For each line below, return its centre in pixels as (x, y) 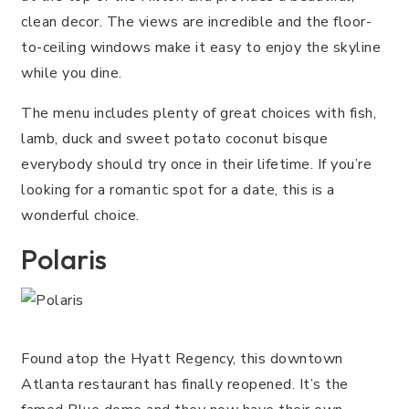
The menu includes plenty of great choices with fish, (199, 113)
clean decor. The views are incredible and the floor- (196, 21)
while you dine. (72, 73)
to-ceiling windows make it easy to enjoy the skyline (201, 47)
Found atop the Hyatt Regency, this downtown (182, 358)
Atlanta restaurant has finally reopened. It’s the (185, 384)
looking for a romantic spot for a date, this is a (178, 189)
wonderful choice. (80, 215)
